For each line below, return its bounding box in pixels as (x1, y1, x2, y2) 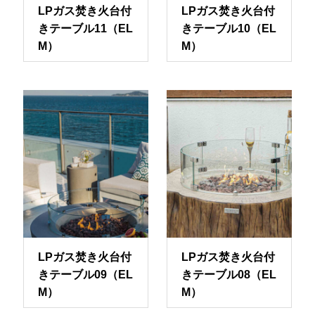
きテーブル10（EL (181, 22, 276, 34)
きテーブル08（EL (181, 269, 276, 281)
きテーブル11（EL (38, 22, 133, 34)
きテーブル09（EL (38, 269, 133, 281)
